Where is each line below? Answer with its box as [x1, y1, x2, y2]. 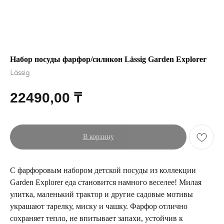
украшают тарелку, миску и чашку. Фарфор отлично [10, 202, 187, 211]
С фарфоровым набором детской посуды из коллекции [10, 166, 196, 175]
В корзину [82, 133, 114, 141]
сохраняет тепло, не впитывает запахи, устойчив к [10, 214, 183, 223]
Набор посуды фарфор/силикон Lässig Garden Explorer [10, 55, 206, 63]
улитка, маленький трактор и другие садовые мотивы [10, 190, 193, 199]
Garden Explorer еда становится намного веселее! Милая [10, 178, 201, 187]
